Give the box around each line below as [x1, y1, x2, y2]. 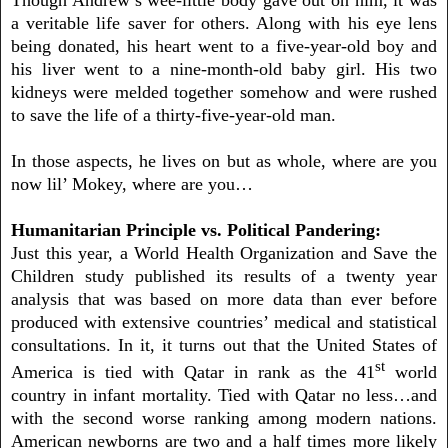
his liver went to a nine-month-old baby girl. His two [11, 58, 437, 79]
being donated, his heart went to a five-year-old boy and [11, 35, 437, 56]
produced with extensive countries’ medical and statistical [11, 311, 437, 332]
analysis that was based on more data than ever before [11, 288, 437, 309]
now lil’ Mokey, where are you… [11, 173, 273, 194]
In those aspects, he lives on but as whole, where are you [11, 150, 437, 171]
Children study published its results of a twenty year [11, 265, 437, 286]
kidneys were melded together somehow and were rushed [11, 81, 437, 102]
